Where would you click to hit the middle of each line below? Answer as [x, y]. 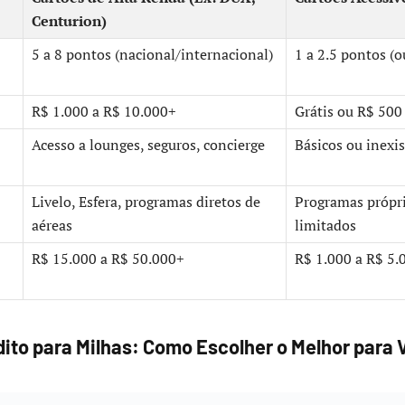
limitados [325, 226]
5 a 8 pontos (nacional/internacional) [152, 55]
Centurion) [69, 22]
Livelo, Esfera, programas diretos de [146, 202]
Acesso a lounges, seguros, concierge [148, 146]
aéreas [52, 226]
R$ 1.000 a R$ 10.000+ [104, 112]
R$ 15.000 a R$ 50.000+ [108, 259]
